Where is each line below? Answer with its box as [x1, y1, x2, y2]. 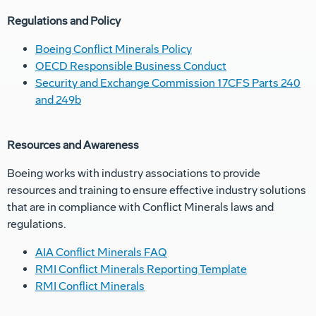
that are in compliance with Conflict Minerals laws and [7, 200, 274, 214]
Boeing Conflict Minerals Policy [35, 42, 192, 56]
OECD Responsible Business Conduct [35, 59, 226, 73]
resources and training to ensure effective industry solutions [7, 183, 306, 197]
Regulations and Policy [7, 14, 121, 28]
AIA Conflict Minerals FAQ [35, 245, 167, 260]
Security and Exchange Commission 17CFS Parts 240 [35, 76, 300, 90]
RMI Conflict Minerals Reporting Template [35, 262, 247, 276]
